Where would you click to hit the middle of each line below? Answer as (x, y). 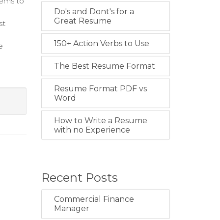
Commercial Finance (94, 199)
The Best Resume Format (104, 66)
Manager (71, 208)
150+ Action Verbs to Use (101, 43)
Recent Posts (79, 178)
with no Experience (92, 130)
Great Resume (82, 21)
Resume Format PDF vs (100, 89)
